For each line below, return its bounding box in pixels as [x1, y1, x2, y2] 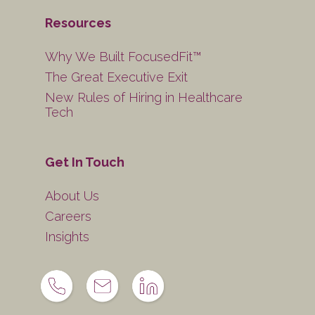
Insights [45, 229, 89, 244]
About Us [45, 188, 99, 203]
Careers [45, 209, 91, 224]
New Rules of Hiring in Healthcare [45, 90, 243, 105]
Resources [45, 15, 111, 30]
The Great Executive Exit [45, 70, 188, 84]
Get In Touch [45, 155, 124, 169]
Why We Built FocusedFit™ [45, 49, 202, 64]
